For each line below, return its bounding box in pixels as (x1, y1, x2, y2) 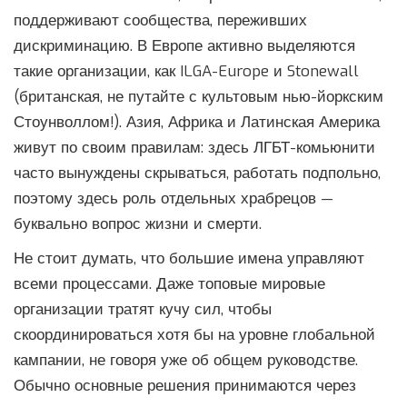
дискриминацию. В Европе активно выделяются (14, 35, 355, 57)
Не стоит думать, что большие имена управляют (14, 248, 364, 270)
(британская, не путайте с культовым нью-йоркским (14, 86, 383, 108)
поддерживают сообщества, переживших (14, 10, 307, 32)
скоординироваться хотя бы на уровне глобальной (14, 324, 375, 346)
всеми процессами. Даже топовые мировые (14, 273, 325, 295)
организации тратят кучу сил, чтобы (14, 299, 272, 321)
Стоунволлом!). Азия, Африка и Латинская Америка (14, 112, 380, 134)
